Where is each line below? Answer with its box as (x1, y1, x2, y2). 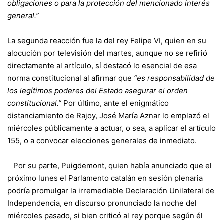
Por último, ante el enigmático (63, 98, 169, 108)
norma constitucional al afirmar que (7, 73, 134, 83)
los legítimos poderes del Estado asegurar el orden (7, 85, 188, 95)
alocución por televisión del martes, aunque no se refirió (7, 48, 207, 58)
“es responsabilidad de (134, 73, 215, 83)
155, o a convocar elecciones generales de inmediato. (7, 135, 197, 145)
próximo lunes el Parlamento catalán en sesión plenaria (7, 173, 203, 183)
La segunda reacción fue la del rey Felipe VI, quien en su (7, 35, 206, 45)
